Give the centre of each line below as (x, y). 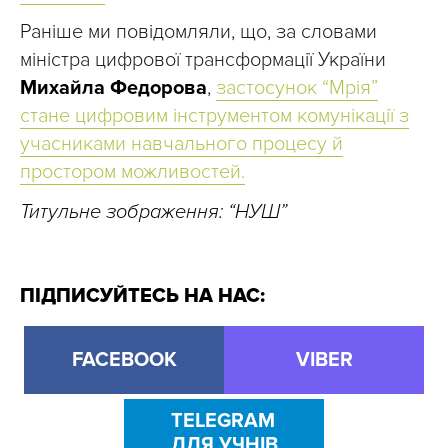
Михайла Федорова (113, 87)
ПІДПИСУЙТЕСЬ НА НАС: (142, 295)
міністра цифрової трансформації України (203, 59)
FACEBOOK (124, 359)
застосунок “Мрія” (297, 87)
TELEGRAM (222, 420)
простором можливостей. (132, 171)
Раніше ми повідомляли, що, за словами (198, 31)
